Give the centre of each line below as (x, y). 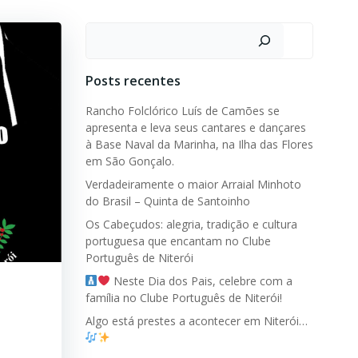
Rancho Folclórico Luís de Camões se (182, 111)
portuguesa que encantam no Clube (178, 241)
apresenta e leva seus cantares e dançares (195, 127)
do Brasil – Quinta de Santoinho (167, 201)
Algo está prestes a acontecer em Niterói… (196, 321)
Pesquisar (115, 32)
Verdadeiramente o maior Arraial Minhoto (193, 184)
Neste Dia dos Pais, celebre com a (202, 281)
